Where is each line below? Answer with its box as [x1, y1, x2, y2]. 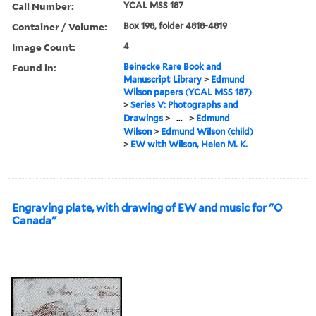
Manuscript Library [123, 73, 202, 85]
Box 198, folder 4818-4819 [123, 20, 228, 31]
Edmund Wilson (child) [161, 126, 254, 137]
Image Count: [12, 39, 75, 54]
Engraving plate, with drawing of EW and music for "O [12, 201, 283, 214]
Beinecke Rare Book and [123, 61, 222, 72]
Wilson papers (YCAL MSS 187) [123, 86, 253, 97]
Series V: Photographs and [130, 99, 239, 110]
